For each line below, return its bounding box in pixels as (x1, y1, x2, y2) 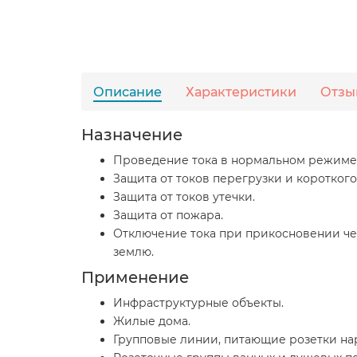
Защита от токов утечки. (113, 189, 255, 204)
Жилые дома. (113, 313, 190, 328)
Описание (93, 83, 162, 100)
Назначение (81, 124, 182, 144)
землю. (113, 244, 154, 259)
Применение (81, 267, 189, 287)
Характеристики (186, 83, 296, 100)
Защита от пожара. (113, 207, 223, 222)
